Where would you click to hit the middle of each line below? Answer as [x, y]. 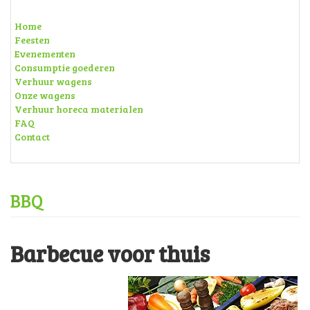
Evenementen [45, 53]
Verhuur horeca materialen [79, 109]
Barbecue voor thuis [110, 254]
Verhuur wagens [53, 81]
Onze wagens [45, 95]
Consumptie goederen [65, 67]
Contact [32, 136]
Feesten [32, 39]
